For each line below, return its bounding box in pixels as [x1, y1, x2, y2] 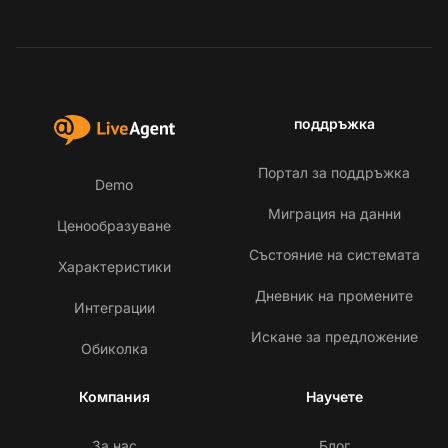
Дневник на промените [255, 287, 413, 305]
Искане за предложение [250, 328, 418, 346]
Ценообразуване [57, 217, 171, 235]
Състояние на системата [248, 246, 420, 264]
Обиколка [80, 340, 148, 358]
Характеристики [57, 258, 171, 276]
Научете [305, 388, 363, 406]
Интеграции [73, 299, 155, 317]
